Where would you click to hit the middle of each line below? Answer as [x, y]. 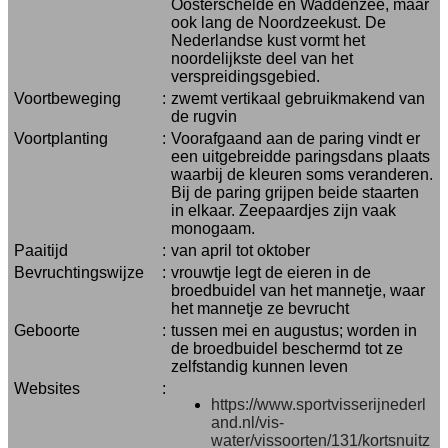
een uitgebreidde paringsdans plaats [300, 156]
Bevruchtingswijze [79, 272]
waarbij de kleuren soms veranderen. [302, 174]
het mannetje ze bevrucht [260, 308]
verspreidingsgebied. [245, 76]
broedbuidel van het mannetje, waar [298, 290]
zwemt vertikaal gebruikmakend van [298, 98]
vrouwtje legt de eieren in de [271, 272]
